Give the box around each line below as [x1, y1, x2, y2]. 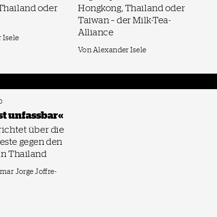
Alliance [78, 27, 114, 37]
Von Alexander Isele [78, 46, 147, 54]
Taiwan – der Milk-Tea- [78, 15, 171, 25]
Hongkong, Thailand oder [78, 2, 186, 13]
